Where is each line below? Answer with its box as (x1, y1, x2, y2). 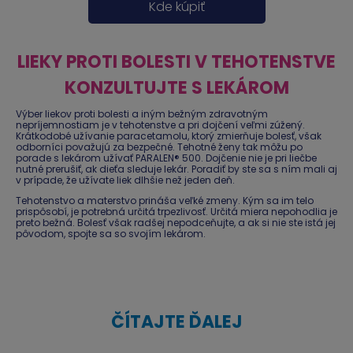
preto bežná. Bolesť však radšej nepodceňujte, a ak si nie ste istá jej (16, 215, 336, 229)
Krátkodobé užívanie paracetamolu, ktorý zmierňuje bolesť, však (16, 128, 321, 143)
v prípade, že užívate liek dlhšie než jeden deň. (16, 173, 235, 187)
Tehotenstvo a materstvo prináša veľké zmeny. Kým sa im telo (16, 193, 314, 207)
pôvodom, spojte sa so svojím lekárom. (16, 226, 206, 240)
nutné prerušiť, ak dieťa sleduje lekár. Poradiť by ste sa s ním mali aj (16, 162, 337, 176)
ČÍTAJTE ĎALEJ (110, 309, 243, 334)
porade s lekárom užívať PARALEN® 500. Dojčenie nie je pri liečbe (16, 150, 317, 165)
